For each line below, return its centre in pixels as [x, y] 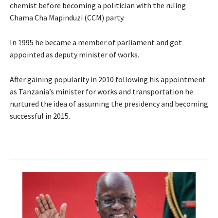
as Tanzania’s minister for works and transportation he [101, 91]
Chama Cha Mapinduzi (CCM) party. [67, 17]
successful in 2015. [40, 116]
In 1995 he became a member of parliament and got [96, 42]
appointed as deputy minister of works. [74, 54]
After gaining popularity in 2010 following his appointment [108, 79]
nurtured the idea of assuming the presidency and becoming [109, 103]
